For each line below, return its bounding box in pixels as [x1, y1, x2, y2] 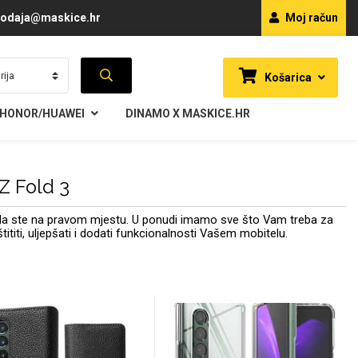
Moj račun [283, 11, 338, 24]
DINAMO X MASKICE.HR [125, 107, 250, 120]
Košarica [261, 71, 312, 84]
